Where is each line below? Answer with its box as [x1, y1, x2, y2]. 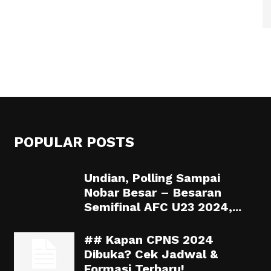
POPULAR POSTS [13, 134, 134, 151]
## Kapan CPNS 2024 [83, 232, 214, 247]
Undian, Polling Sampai [83, 171, 220, 185]
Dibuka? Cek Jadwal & [83, 247, 218, 261]
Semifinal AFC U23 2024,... [83, 200, 241, 214]
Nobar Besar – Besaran [83, 185, 221, 200]
